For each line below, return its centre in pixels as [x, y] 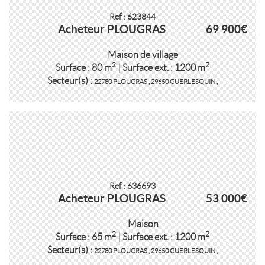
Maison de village [142, 55]
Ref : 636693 [132, 186]
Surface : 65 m [84, 237]
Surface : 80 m [84, 68]
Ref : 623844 [132, 17]
